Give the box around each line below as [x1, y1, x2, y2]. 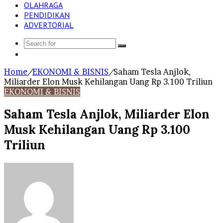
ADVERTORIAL [24, 20, 74, 30]
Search [121, 45, 142, 53]
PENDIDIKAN [24, 10, 70, 20]
